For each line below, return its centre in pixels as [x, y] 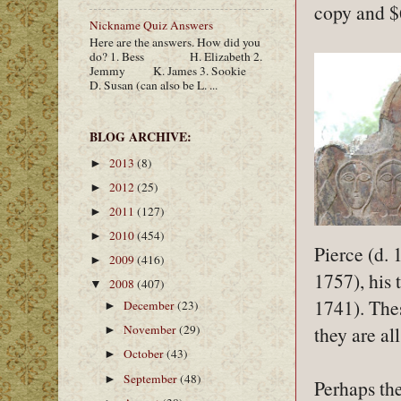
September [152, 378]
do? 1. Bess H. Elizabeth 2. [176, 56]
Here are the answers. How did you [175, 42]
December [151, 306]
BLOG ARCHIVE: [141, 137]
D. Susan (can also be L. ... [154, 85]
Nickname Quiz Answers [151, 26]
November [152, 330]
